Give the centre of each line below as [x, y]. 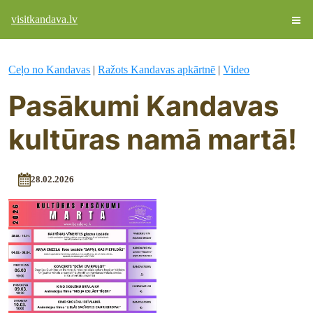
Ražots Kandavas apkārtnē [157, 70]
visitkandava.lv [44, 19]
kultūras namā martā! [153, 139]
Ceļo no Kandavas [50, 70]
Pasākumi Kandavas [144, 106]
